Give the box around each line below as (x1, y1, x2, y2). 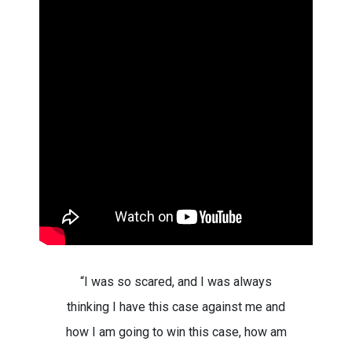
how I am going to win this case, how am (65, 324, 287, 339)
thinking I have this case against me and (67, 299, 285, 314)
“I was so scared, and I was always (80, 274, 272, 289)
